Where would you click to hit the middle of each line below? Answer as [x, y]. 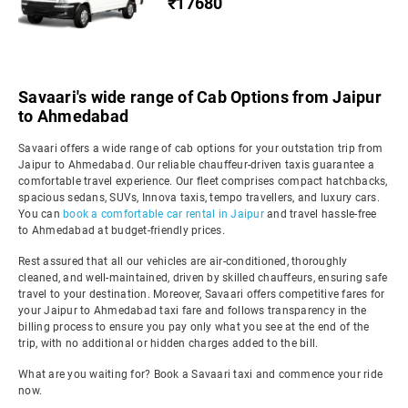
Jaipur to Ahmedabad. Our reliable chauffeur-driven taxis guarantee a [196, 165]
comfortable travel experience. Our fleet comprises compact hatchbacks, [203, 181]
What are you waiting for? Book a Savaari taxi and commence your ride [200, 374]
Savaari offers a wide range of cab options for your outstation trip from [200, 148]
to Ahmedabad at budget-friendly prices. [123, 230]
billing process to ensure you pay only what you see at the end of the [194, 327]
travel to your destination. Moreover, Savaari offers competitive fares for [202, 294]
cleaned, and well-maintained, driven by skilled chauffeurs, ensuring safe [203, 278]
